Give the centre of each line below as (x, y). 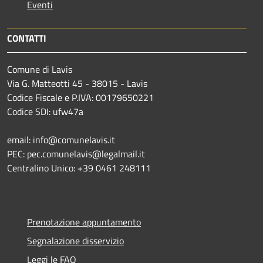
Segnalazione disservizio (75, 241)
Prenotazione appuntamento (84, 222)
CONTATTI (27, 38)
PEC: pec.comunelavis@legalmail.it (76, 154)
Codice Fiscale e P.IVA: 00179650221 (80, 98)
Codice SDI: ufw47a (45, 112)
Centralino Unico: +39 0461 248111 (79, 168)
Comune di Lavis (40, 70)
